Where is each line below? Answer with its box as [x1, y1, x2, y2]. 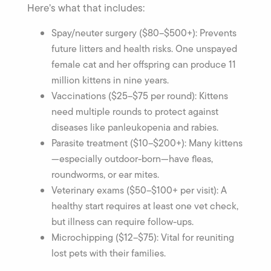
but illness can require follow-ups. [51, 214, 194, 229]
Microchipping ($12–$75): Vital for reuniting [51, 230, 234, 244]
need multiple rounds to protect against [51, 104, 218, 119]
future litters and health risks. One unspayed [51, 41, 237, 56]
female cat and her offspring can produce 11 [51, 57, 236, 71]
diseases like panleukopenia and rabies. [51, 120, 218, 134]
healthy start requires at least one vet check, [51, 198, 238, 213]
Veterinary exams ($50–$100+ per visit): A [51, 183, 227, 197]
